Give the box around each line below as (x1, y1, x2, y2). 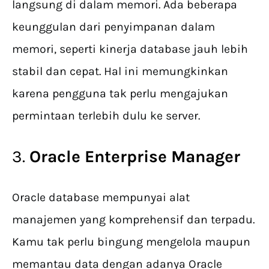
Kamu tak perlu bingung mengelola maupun (12, 235, 250, 249)
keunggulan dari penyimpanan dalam (12, 20, 215, 34)
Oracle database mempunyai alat (12, 190, 190, 205)
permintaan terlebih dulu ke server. (12, 109, 200, 123)
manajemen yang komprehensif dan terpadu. (12, 213, 255, 227)
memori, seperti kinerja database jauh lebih (12, 42, 248, 56)
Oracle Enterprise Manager (29, 147, 240, 167)
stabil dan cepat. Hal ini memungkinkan (12, 64, 228, 79)
